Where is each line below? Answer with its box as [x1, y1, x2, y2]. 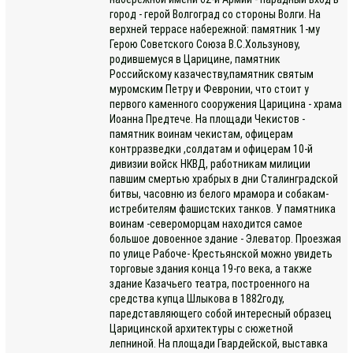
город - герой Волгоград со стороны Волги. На [110, 8, 321, 20]
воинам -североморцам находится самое [110, 217, 303, 230]
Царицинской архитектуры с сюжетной [110, 322, 294, 335]
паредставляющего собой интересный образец [110, 307, 333, 320]
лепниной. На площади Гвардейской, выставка [110, 337, 329, 350]
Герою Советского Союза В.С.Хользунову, [110, 38, 301, 50]
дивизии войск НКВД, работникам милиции [110, 158, 311, 170]
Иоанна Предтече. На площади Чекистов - [110, 113, 306, 125]
